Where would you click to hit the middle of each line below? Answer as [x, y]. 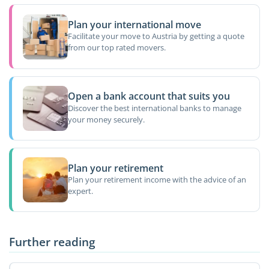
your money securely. [106, 119]
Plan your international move [134, 24]
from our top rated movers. [116, 48]
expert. [80, 191]
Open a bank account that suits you [149, 96]
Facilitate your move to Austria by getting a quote [156, 36]
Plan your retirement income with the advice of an [157, 179]
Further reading [52, 242]
